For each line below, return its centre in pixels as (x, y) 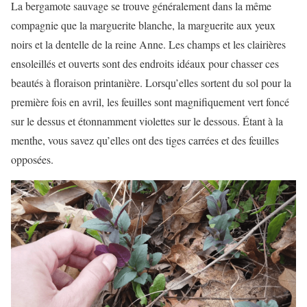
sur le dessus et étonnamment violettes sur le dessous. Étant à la (147, 121)
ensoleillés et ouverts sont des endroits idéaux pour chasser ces (145, 63)
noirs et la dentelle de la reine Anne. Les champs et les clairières (148, 44)
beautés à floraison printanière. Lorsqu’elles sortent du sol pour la (151, 82)
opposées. (32, 159)
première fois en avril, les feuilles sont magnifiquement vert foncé (150, 101)
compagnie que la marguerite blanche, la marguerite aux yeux (143, 25)
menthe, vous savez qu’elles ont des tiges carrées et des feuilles (145, 140)
